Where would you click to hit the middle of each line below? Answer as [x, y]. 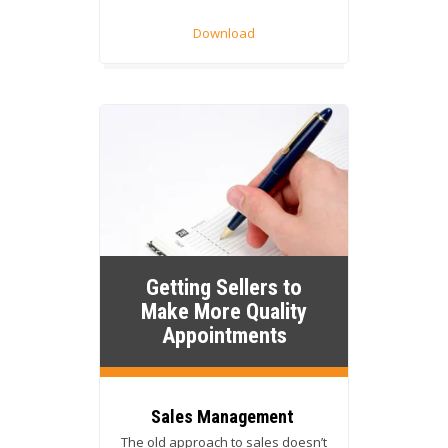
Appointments [224, 335]
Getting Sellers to [224, 287]
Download [224, 33]
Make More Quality [224, 311]
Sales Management [224, 417]
